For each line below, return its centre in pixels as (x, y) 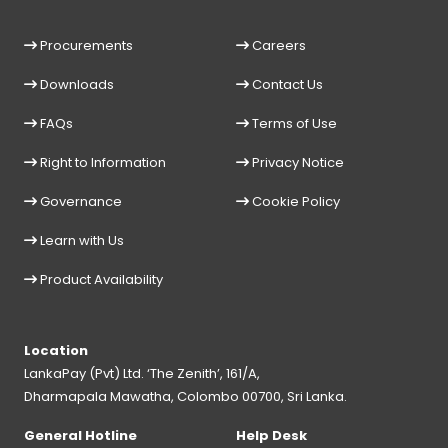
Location (56, 350)
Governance (79, 201)
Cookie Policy (294, 201)
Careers (277, 45)
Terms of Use (293, 123)
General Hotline (80, 435)
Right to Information (101, 162)
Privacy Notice (296, 162)
